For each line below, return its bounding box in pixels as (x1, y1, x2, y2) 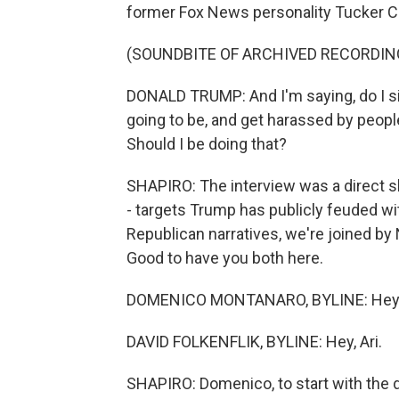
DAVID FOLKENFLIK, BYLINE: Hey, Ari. (126, 332, 382, 352)
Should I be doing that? (126, 134, 287, 154)
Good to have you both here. (126, 248, 323, 268)
